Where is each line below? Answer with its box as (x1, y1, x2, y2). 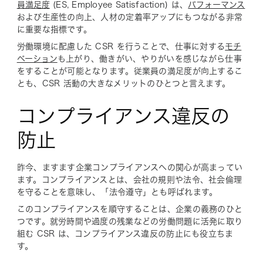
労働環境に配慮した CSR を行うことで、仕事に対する (16, 42, 225, 50)
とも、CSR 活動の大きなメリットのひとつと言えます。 (16, 79, 231, 87)
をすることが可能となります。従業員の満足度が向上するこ (16, 66, 243, 75)
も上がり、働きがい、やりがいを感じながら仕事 (57, 54, 242, 63)
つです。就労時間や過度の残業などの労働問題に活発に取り (16, 217, 243, 225)
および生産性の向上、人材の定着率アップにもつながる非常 (16, 12, 243, 21)
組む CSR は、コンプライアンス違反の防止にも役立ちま (16, 229, 234, 238)
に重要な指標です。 (16, 25, 92, 33)
